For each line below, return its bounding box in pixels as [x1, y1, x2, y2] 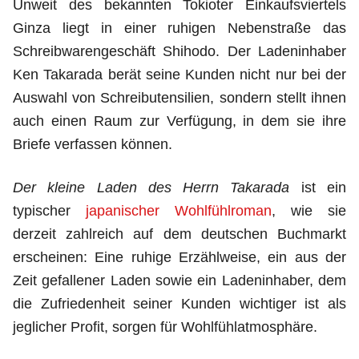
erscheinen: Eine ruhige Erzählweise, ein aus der [13, 249, 346, 265]
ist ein [289, 179, 347, 196]
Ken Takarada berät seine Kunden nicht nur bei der [13, 67, 346, 83]
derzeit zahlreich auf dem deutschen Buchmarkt [13, 226, 346, 242]
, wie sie [272, 203, 346, 219]
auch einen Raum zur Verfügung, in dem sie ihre [13, 113, 346, 129]
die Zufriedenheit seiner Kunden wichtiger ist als [13, 296, 346, 312]
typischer [13, 203, 86, 219]
